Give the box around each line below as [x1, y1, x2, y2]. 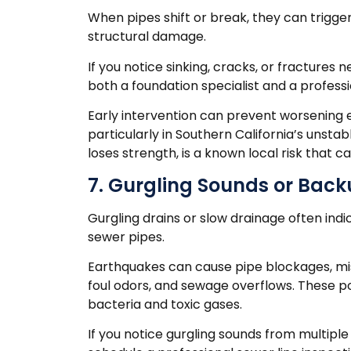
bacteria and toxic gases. [88, 295, 242, 313]
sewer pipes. [88, 227, 165, 246]
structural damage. [88, 27, 206, 46]
